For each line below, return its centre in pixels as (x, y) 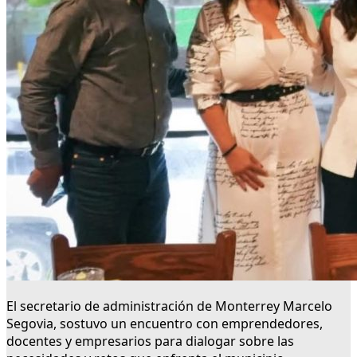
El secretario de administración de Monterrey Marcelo (169, 306)
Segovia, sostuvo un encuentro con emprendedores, (165, 324)
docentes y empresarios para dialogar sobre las (150, 341)
